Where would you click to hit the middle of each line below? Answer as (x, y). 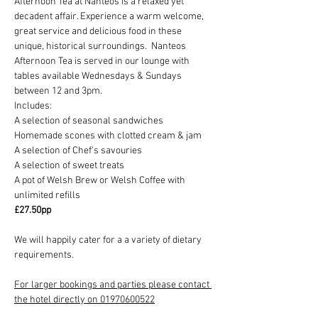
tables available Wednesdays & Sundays (99, 76)
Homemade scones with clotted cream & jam (108, 136)
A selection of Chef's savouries (78, 151)
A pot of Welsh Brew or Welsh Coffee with (101, 181)
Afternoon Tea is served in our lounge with (103, 61)
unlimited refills (47, 196)
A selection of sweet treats (69, 166)
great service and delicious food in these (99, 32)
